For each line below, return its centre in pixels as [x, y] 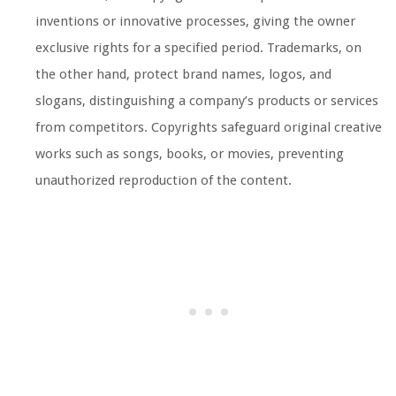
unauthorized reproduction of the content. [164, 180]
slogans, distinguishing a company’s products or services [207, 100]
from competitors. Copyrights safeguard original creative [209, 127]
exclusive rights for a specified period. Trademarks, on [198, 47]
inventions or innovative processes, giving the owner [195, 21]
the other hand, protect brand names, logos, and [183, 74]
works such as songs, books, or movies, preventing [190, 153]
